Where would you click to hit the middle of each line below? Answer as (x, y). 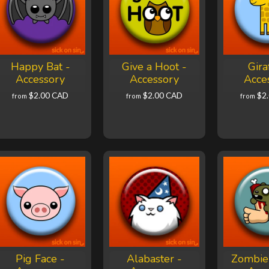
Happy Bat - (40, 67)
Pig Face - (40, 259)
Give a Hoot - (154, 67)
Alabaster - (154, 259)
